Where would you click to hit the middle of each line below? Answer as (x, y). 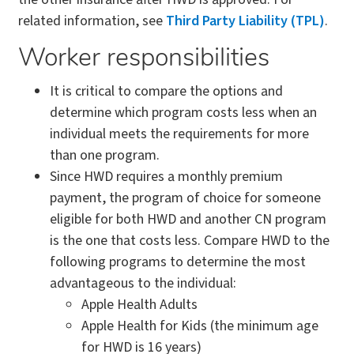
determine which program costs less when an (183, 113)
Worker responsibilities (144, 60)
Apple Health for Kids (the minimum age (200, 326)
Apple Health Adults (139, 305)
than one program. (105, 156)
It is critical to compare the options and (166, 92)
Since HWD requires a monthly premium (166, 177)
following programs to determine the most (178, 262)
